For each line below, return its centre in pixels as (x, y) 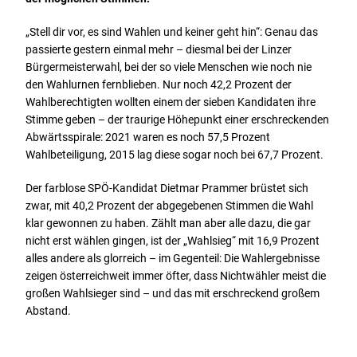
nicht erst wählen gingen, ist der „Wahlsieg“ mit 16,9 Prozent (173, 240)
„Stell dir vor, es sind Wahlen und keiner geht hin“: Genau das (172, 31)
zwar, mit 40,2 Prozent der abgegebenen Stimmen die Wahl (170, 205)
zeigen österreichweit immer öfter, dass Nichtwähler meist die (176, 275)
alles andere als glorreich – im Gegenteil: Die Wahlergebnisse (173, 258)
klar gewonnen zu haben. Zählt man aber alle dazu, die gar (169, 223)
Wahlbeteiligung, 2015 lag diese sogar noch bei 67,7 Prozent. (175, 154)
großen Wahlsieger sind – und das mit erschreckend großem (173, 293)
